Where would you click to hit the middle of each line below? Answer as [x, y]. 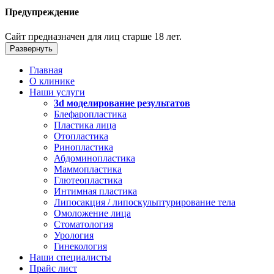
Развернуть [31, 48]
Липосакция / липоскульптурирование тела [145, 202]
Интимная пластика [95, 191]
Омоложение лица [92, 213]
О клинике [52, 81]
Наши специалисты [70, 257]
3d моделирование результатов [122, 103]
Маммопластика [88, 169]
